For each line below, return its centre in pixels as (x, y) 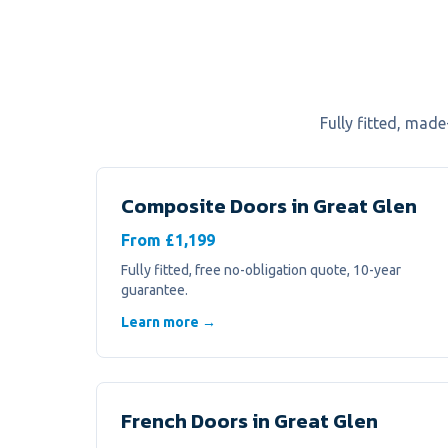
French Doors (184, 421)
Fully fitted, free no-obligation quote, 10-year (261, 270)
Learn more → (168, 322)
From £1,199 (168, 240)
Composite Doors (204, 206)
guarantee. (154, 290)
